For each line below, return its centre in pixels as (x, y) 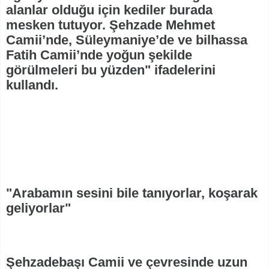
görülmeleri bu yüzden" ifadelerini (111, 70)
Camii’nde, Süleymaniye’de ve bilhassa (127, 40)
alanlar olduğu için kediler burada (109, 10)
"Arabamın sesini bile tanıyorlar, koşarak (132, 193)
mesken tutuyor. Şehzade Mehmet (110, 25)
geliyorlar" (38, 208)
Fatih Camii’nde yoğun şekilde (99, 55)
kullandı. (32, 85)
